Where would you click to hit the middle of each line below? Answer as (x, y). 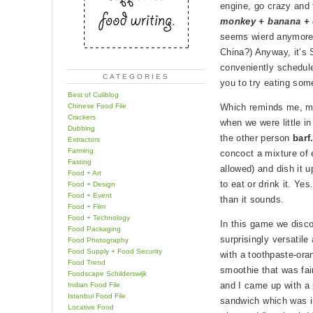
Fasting (80, 161)
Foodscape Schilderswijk (107, 273)
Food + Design (92, 184)
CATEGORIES (136, 76)
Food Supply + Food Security (115, 251)
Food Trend (87, 262)
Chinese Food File (97, 105)
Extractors (84, 139)
